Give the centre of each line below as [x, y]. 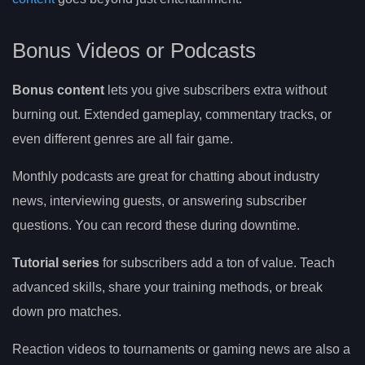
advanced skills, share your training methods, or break [167, 288]
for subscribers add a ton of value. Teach [217, 263]
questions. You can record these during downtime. [156, 226]
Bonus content [58, 90]
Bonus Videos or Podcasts [134, 51]
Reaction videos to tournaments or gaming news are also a [181, 350]
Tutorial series [56, 263]
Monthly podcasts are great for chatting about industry [166, 177]
